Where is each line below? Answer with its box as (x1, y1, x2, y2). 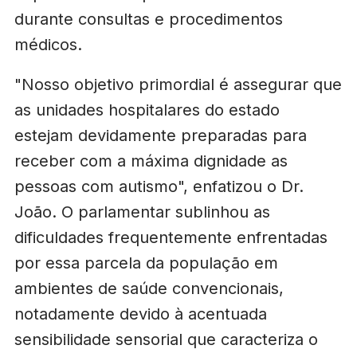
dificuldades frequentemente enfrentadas (14, 228, 328, 248)
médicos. (14, 35, 82, 55)
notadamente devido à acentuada (14, 304, 267, 324)
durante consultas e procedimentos (14, 10, 283, 29)
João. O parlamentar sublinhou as (14, 202, 270, 222)
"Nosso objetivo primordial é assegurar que (14, 75, 342, 95)
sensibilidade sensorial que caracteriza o (14, 330, 318, 350)
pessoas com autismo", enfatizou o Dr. (14, 177, 304, 197)
